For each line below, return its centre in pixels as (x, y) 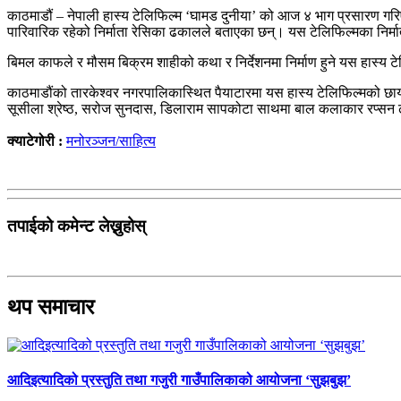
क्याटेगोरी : (37, 141)
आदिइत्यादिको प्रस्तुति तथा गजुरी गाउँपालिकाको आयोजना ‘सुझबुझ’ (179, 380)
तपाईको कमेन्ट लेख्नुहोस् (77, 226)
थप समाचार (51, 307)
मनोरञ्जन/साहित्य (111, 141)
